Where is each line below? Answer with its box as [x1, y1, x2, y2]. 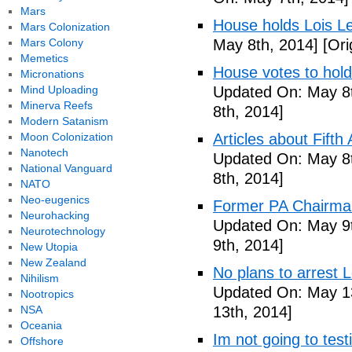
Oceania [20, 319, 62, 332]
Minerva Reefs [20, 99, 93, 112]
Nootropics [20, 288, 74, 300]
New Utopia [20, 240, 78, 253]
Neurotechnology [20, 225, 105, 237]
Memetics [20, 52, 68, 64]
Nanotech [20, 146, 68, 159]
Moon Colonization [20, 130, 113, 143]
